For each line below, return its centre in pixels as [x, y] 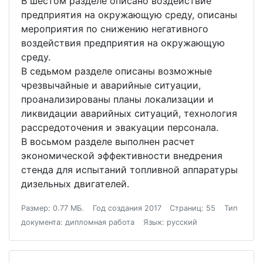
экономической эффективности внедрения [122, 156]
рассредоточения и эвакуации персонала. [120, 127]
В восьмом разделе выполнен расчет [108, 141]
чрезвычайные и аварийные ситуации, [111, 85]
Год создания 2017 [127, 208]
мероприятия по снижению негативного [115, 29]
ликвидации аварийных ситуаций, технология [129, 113]
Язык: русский [170, 222]
